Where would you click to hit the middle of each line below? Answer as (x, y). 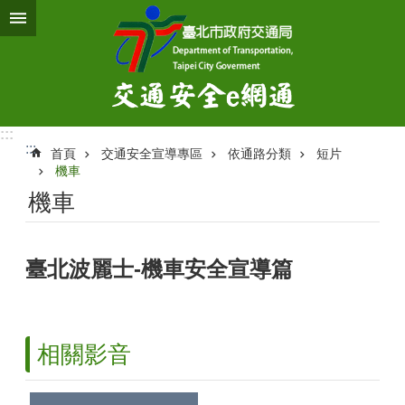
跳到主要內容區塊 (67, 18)
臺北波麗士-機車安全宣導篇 (159, 269)
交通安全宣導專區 (152, 154)
